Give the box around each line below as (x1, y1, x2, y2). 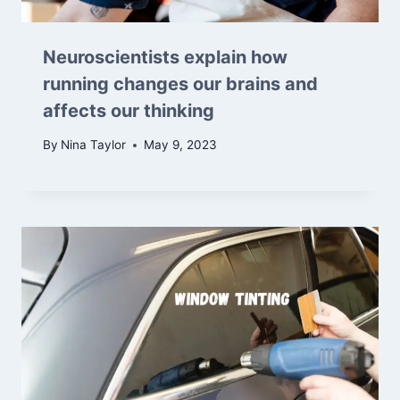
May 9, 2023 (144, 137, 218, 153)
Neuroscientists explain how (43, 46, 287, 68)
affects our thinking (43, 99, 214, 121)
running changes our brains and (43, 72, 318, 95)
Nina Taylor (61, 137, 127, 153)
